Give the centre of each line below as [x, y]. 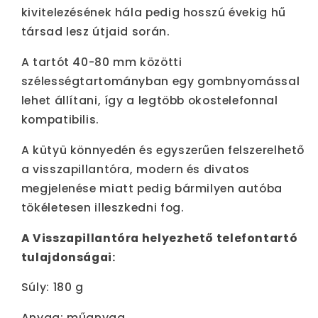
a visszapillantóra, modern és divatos [136, 169]
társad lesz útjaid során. [95, 32]
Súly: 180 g [52, 287]
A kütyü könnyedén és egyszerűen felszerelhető [163, 150]
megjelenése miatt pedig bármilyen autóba [152, 188]
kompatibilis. [60, 120]
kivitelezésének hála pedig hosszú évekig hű [153, 13]
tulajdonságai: [68, 257]
